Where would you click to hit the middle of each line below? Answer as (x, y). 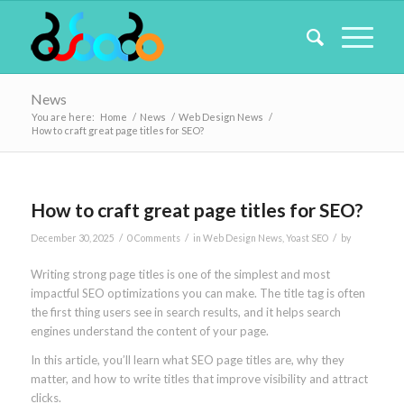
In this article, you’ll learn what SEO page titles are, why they (187, 360)
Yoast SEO (307, 238)
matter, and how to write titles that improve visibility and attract (199, 379)
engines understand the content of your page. (149, 331)
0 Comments (153, 238)
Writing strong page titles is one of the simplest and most (180, 275)
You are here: (63, 117)
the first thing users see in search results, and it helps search (185, 312)
